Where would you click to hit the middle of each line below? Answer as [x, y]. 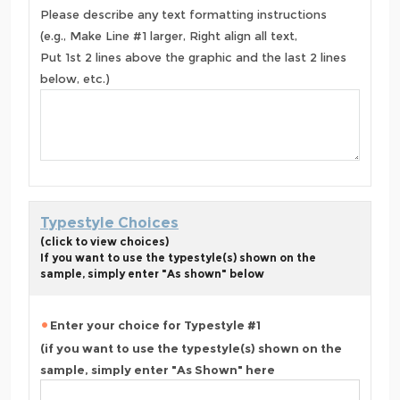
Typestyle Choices [109, 223]
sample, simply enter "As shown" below [152, 274]
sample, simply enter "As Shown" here [158, 369]
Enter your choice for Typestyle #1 [155, 325]
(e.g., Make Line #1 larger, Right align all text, [169, 36]
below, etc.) [75, 79]
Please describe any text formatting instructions [183, 15]
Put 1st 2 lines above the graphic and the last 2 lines [193, 58]
